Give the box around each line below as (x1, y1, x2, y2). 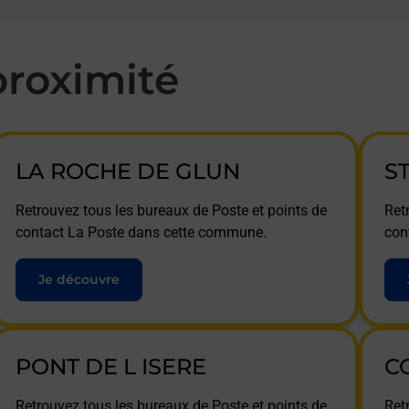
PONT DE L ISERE (15, 353, 206, 380)
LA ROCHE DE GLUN (15, 158, 240, 184)
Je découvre (37, 271, 120, 288)
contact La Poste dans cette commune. (15, 224, 267, 241)
